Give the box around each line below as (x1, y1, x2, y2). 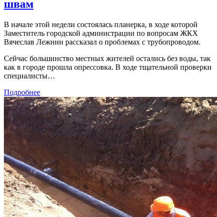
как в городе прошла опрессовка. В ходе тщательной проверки (4, 62, 212, 71)
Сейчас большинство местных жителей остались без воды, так (4, 54, 211, 62)
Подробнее (4, 88, 40, 96)
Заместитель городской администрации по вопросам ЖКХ (4, 29, 198, 37)
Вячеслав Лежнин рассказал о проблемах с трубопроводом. (4, 37, 201, 46)
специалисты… (4, 71, 55, 80)
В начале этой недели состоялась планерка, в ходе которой (4, 20, 198, 29)
